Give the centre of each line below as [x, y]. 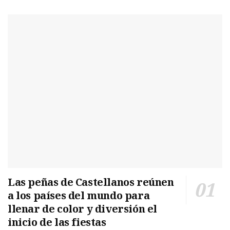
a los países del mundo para [79, 195]
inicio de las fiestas [57, 222]
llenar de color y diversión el [83, 208]
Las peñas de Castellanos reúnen [91, 182]
